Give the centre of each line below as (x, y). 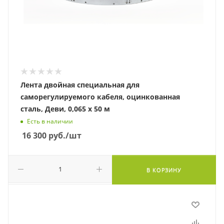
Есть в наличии (50, 121)
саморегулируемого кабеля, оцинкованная (100, 97)
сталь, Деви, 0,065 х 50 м (65, 109)
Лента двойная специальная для (80, 85)
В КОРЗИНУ (164, 170)
